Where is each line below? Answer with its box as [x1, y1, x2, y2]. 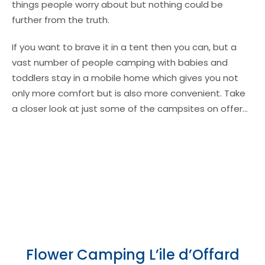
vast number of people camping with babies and [12, 56, 228, 69]
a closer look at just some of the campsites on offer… [12, 102, 248, 115]
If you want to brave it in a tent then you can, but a [12, 41, 237, 53]
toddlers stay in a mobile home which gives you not [12, 72, 238, 84]
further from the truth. [12, 14, 109, 26]
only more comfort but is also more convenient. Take [12, 87, 245, 99]
